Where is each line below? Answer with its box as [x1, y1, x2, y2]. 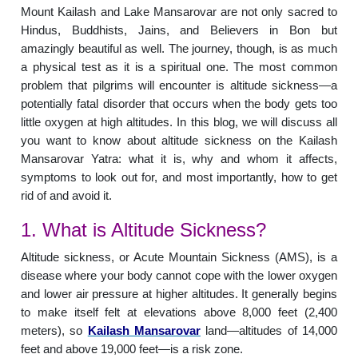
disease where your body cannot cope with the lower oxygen [21, 268, 337, 282]
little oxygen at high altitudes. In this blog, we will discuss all [21, 115, 337, 129]
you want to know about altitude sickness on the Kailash [21, 133, 337, 147]
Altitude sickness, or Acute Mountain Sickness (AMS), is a [21, 250, 337, 264]
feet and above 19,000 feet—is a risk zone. [21, 342, 244, 356]
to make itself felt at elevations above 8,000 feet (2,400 [21, 305, 337, 319]
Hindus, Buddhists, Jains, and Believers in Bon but [21, 23, 337, 37]
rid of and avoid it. [21, 189, 113, 202]
